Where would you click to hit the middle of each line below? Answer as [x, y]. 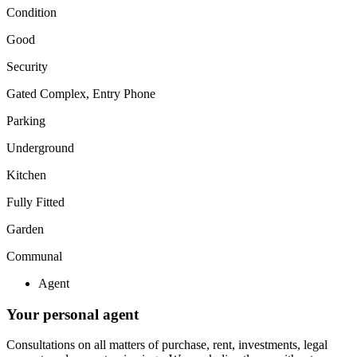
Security [27, 66]
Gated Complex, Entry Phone [81, 93]
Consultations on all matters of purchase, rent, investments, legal [167, 345]
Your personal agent [73, 314]
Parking [26, 120]
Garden [25, 229]
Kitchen [26, 175]
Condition [31, 12]
